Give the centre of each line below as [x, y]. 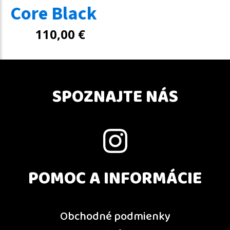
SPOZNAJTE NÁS [115, 97]
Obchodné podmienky [115, 217]
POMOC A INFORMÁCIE [115, 179]
